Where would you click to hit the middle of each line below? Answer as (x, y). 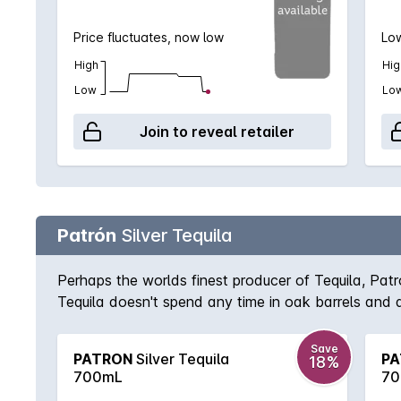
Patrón (87, 235)
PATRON (103, 359)
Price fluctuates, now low (149, 37)
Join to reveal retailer (217, 132)
